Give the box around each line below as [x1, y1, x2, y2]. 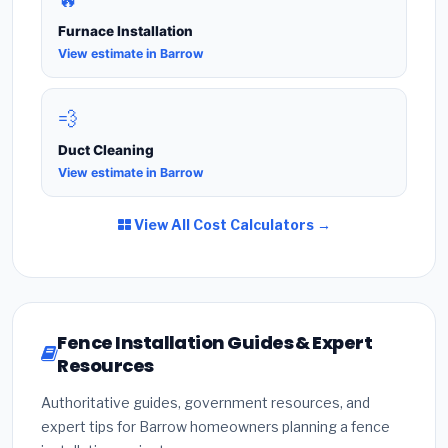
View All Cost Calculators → [130, 216, 331, 234]
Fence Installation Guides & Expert [57, 330, 373, 356]
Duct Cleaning [58, 142, 154, 159]
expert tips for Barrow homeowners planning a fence [41, 418, 390, 436]
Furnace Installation [58, 22, 193, 39]
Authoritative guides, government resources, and [41, 394, 370, 412]
